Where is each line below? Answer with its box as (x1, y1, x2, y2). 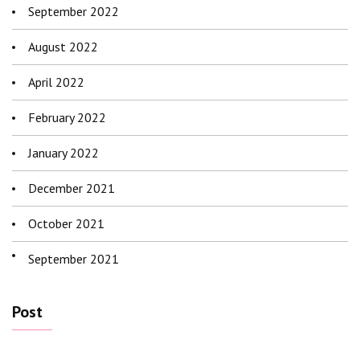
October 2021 (28, 215, 104, 232)
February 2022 (28, 109, 106, 126)
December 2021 (28, 180, 115, 197)
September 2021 (28, 251, 119, 268)
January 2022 (28, 145, 99, 162)
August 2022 (28, 39, 98, 55)
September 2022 (28, 3, 119, 20)
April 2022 (28, 74, 84, 91)
